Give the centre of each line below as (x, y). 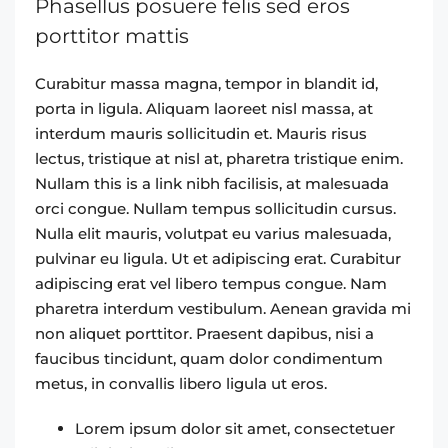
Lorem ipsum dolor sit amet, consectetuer (235, 428)
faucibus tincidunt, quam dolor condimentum (209, 358)
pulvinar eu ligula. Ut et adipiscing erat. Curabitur (218, 258)
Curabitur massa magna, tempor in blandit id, (206, 83)
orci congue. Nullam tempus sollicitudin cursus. (215, 208)
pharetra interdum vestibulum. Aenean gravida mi (223, 308)
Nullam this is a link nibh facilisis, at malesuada (212, 183)
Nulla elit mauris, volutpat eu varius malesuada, (213, 233)
